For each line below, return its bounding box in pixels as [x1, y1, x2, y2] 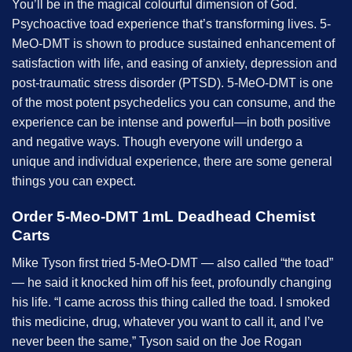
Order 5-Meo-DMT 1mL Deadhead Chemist [12, 208, 315, 225]
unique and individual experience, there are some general [12, 155, 332, 169]
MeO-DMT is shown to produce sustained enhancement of [12, 37, 335, 51]
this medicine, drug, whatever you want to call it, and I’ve [12, 314, 324, 328]
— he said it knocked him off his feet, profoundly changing [12, 275, 332, 289]
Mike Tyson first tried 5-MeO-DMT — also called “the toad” [12, 255, 333, 269]
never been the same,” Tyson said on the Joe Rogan [12, 334, 302, 348]
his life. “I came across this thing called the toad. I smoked [12, 295, 330, 309]
